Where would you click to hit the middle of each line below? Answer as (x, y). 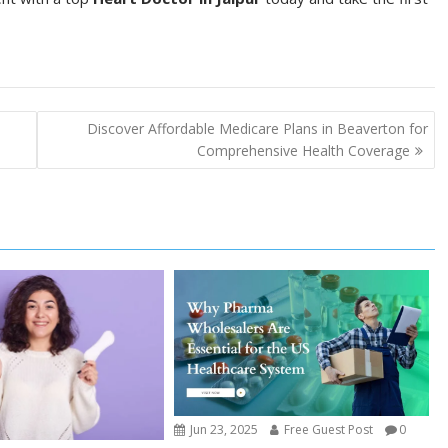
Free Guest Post (327, 429)
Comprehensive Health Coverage (303, 150)
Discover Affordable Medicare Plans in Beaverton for (257, 128)
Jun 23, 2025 (223, 429)
